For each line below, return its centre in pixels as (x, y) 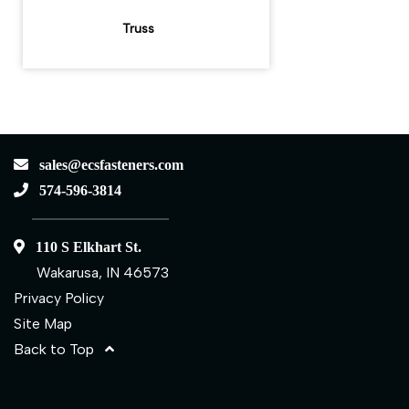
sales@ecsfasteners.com (106, 164)
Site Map (43, 323)
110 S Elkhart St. (83, 246)
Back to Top (59, 349)
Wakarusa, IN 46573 (103, 272)
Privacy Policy (59, 298)
